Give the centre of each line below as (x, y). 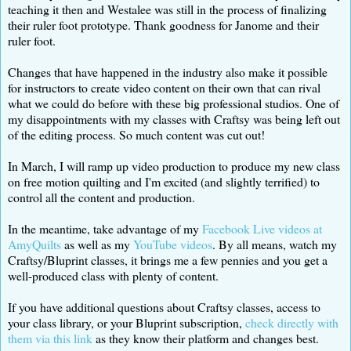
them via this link (50, 338)
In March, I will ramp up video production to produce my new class (174, 165)
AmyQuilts (36, 244)
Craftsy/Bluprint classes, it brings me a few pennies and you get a (168, 259)
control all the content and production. (101, 197)
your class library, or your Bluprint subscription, (127, 322)
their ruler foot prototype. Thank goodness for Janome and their (163, 24)
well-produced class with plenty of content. (113, 275)
